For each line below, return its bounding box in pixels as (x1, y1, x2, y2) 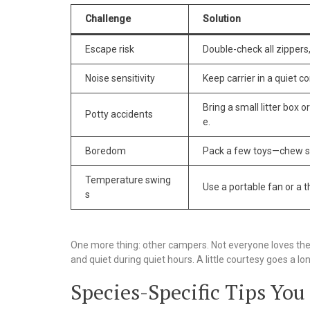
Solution (203, 13, 241, 25)
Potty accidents (85, 109, 153, 120)
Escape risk (85, 44, 134, 55)
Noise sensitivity (85, 73, 155, 84)
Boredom (85, 145, 126, 157)
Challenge (85, 13, 131, 25)
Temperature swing (85, 174, 171, 186)
